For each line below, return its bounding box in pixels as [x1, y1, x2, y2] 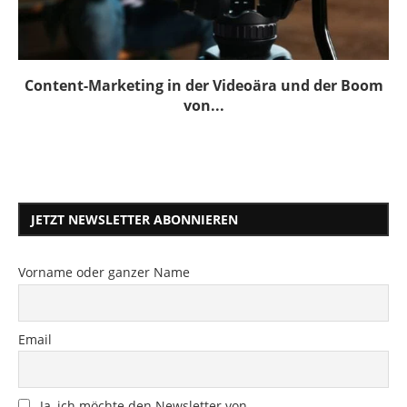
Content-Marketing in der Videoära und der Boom [24, 75, 383, 96]
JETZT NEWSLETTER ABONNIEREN [31, 211, 238, 229]
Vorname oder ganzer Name [18, 263, 190, 282]
